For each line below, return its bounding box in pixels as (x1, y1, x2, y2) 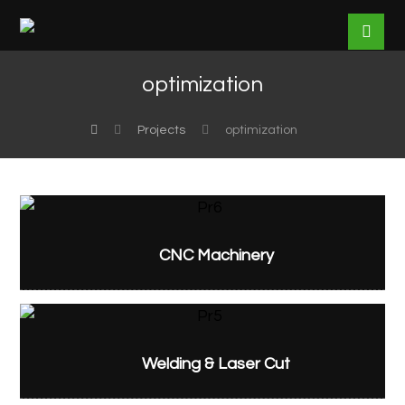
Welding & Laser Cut (142, 355, 290, 372)
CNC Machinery (158, 247, 274, 264)
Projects (137, 124, 185, 137)
